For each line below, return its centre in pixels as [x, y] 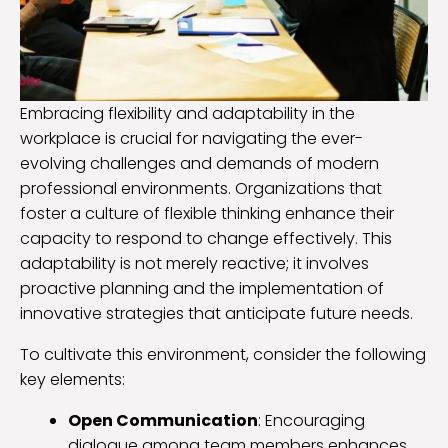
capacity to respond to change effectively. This [206, 239]
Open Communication [163, 421]
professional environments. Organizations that [201, 189]
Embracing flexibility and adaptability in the [187, 114]
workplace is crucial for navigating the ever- [191, 139]
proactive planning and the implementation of [202, 289]
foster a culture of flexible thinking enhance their [207, 214]
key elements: [72, 380]
